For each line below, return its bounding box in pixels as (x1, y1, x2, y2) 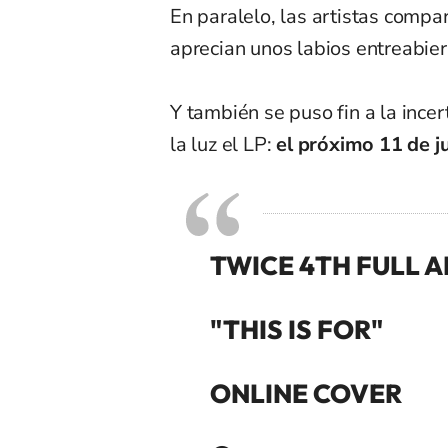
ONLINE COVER (210, 376, 402, 410)
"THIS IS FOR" (210, 312, 383, 346)
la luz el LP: (170, 130, 277, 158)
